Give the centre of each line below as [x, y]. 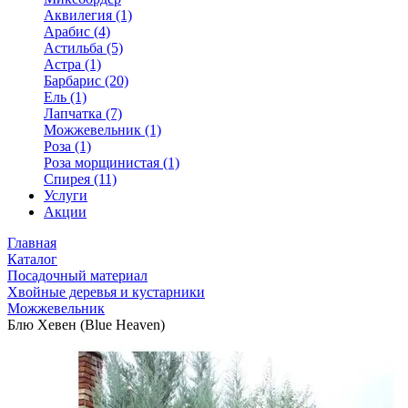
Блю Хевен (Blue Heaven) [86, 325]
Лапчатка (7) [83, 113]
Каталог [32, 259]
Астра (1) [72, 64]
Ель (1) [65, 97]
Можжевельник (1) [102, 130]
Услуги [66, 195]
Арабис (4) [77, 31]
